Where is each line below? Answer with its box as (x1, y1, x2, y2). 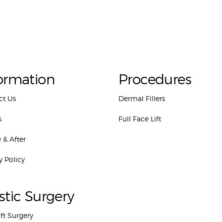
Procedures (118, 71, 191, 88)
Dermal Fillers (118, 94, 165, 103)
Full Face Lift (118, 114, 161, 123)
